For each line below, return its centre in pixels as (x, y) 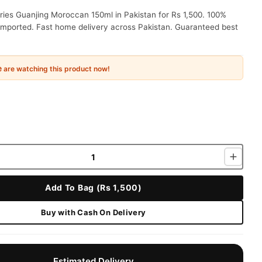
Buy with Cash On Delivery (93, 212)
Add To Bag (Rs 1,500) (93, 187)
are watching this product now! (56, 68)
